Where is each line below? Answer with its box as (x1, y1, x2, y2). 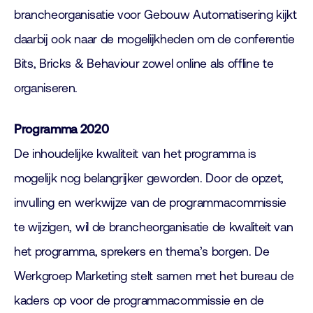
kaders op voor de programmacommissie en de (14, 293, 264, 307)
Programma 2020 (14, 122, 109, 136)
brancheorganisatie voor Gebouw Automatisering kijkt (14, 8, 297, 22)
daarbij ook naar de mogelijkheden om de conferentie (14, 32, 295, 46)
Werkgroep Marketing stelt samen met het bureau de (14, 269, 294, 283)
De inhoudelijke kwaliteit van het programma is (14, 147, 256, 161)
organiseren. (14, 81, 78, 95)
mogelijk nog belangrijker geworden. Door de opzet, (14, 171, 284, 185)
